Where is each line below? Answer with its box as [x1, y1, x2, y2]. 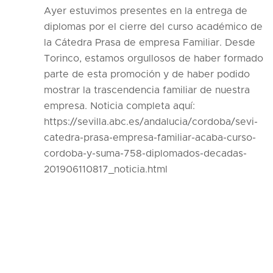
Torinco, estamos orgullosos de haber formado [44, 53, 263, 63]
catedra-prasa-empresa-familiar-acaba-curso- [44, 132, 256, 143]
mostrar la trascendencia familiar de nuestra [44, 85, 250, 95]
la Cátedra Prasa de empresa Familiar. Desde [44, 37, 255, 48]
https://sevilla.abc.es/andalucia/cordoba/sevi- [44, 116, 258, 127]
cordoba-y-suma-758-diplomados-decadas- [44, 148, 247, 158]
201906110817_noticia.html [44, 164, 168, 174]
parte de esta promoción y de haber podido [44, 69, 250, 79]
